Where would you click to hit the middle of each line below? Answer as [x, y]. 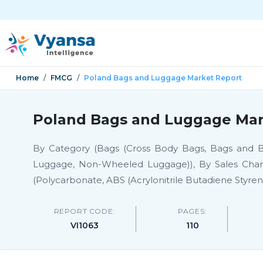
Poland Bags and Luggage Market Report [163, 78]
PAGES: [192, 211]
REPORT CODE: [84, 211]
